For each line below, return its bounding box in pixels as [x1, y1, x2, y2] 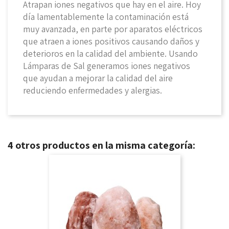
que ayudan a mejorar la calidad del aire [23, 72, 173, 84]
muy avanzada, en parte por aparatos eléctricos [23, 23, 202, 35]
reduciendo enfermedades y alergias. [23, 84, 162, 96]
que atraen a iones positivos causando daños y [23, 35, 199, 47]
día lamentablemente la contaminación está [23, 11, 189, 22]
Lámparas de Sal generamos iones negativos [23, 60, 190, 72]
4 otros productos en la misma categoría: [8, 139, 195, 152]
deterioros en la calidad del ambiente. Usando [23, 48, 198, 59]
